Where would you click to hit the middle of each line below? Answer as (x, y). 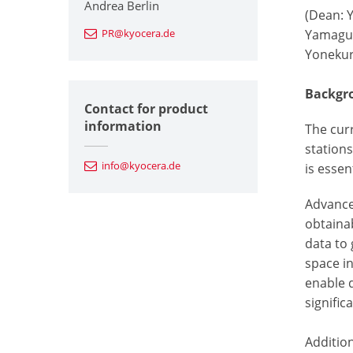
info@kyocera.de (141, 165)
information (123, 126)
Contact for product (146, 108)
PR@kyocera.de (138, 33)
